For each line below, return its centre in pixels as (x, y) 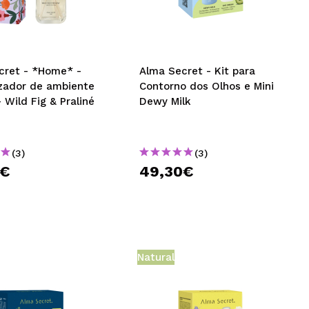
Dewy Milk (166, 101)
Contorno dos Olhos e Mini (207, 86)
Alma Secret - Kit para (198, 71)
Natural (156, 257)
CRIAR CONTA (83, 36)
